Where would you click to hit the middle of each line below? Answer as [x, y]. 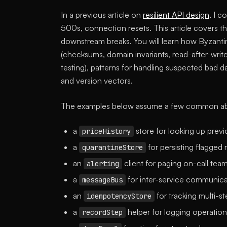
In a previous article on [102, 15]
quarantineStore [112, 147]
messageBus [102, 180]
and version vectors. [97, 81]
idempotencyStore [119, 196]
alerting [103, 164]
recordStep [102, 212]
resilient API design [176, 15]
